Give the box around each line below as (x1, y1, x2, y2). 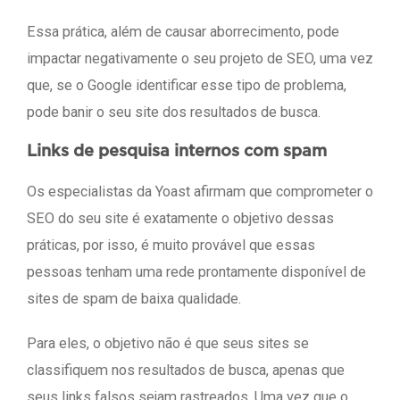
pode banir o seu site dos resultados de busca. (27, 104, 321, 121)
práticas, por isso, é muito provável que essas (27, 237, 315, 254)
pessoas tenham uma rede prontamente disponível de (27, 263, 366, 281)
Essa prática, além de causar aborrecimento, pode (27, 23, 339, 41)
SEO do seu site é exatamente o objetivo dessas (27, 210, 334, 228)
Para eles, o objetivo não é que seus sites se (27, 335, 309, 353)
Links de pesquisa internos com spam (27, 144, 327, 161)
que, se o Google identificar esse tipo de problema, (27, 77, 346, 95)
